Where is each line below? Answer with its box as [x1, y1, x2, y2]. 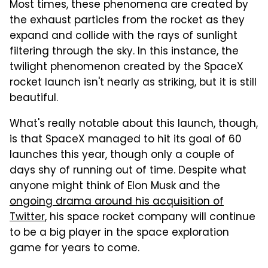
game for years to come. [10, 240, 139, 257]
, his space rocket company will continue [45, 209, 255, 226]
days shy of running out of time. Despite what [10, 162, 246, 179]
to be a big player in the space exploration [10, 224, 229, 242]
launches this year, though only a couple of [10, 147, 234, 164]
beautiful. [10, 90, 58, 107]
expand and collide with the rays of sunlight [10, 28, 237, 45]
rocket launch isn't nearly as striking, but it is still [10, 74, 257, 92]
